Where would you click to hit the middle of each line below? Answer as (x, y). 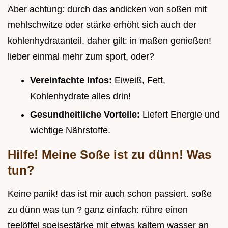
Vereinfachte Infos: (72, 80)
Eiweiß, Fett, (140, 80)
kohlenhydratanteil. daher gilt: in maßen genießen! (109, 40)
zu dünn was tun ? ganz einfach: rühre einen (98, 210)
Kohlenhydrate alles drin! (80, 96)
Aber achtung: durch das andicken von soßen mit (107, 9)
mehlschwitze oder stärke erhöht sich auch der (102, 25)
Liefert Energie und (181, 115)
